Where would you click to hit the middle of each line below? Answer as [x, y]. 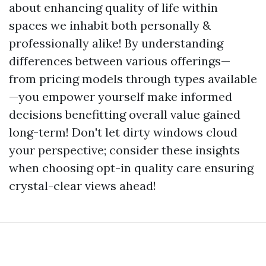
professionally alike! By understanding [116, 43]
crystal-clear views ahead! [83, 186]
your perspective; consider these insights [124, 150]
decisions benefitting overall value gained [125, 114]
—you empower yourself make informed [121, 96]
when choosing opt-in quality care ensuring [131, 168]
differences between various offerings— [120, 61]
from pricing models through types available [133, 79]
